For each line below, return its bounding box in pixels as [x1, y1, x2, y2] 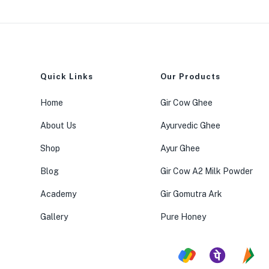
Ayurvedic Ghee [160, 120, 221, 130]
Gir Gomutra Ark [160, 189, 223, 199]
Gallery [40, 211, 68, 222]
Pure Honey [160, 211, 207, 222]
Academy [40, 189, 77, 199]
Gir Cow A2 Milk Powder [160, 166, 253, 176]
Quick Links [40, 71, 94, 81]
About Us [40, 120, 77, 130]
